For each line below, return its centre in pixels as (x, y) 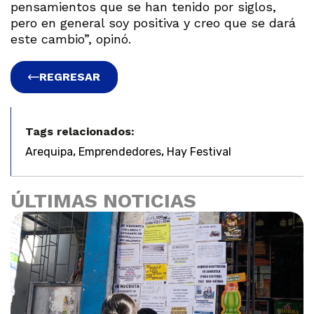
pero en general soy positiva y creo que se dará (153, 22)
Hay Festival (199, 151)
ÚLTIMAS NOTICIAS (103, 200)
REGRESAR (70, 76)
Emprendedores (120, 151)
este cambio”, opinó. (71, 39)
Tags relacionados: (80, 131)
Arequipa (49, 151)
